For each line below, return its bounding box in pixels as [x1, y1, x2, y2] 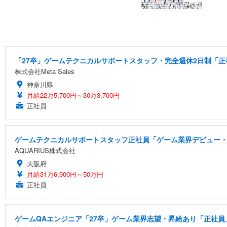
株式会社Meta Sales [15, 66, 74, 76]
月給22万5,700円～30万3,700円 [27, 90, 120, 100]
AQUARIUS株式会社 [15, 145, 75, 155]
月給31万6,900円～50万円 [27, 169, 103, 179]
